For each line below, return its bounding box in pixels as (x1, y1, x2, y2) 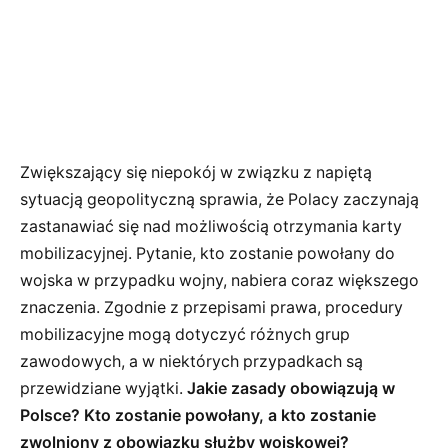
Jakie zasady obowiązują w (187, 379, 395, 399)
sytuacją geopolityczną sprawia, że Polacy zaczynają (20, 190, 419, 210)
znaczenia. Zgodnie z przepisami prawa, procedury (20, 298, 403, 318)
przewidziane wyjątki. (20, 379, 187, 399)
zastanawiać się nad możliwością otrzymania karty (20, 217, 402, 237)
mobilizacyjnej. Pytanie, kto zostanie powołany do (20, 244, 395, 264)
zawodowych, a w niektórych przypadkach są (20, 352, 363, 372)
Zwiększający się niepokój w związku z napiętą (20, 163, 372, 183)
